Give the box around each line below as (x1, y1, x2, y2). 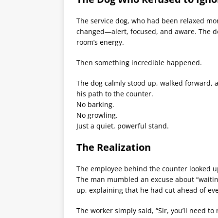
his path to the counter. (76, 89, 153, 99)
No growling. (76, 110, 118, 120)
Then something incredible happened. (76, 58, 202, 68)
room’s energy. (76, 37, 124, 47)
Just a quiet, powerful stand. (76, 121, 169, 131)
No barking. (76, 100, 114, 109)
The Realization (76, 141, 151, 154)
